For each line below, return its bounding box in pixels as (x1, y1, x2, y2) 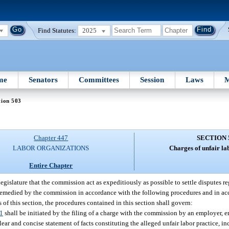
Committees (79, 75, 120, 84)
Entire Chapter (29, 161, 73, 169)
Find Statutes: (38, 26, 77, 34)
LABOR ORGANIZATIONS (13, 144, 89, 152)
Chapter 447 (34, 134, 68, 142)
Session (140, 75, 165, 84)
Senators (28, 75, 58, 84)
